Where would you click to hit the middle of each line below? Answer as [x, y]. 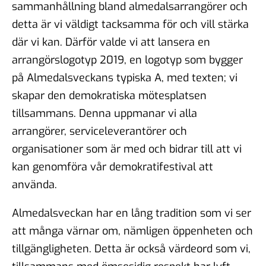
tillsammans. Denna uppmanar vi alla [104, 113]
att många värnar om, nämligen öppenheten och [132, 231]
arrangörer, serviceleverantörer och [99, 131]
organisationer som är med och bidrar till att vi [127, 149]
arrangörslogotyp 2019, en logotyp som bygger [127, 60]
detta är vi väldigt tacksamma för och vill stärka [130, 24]
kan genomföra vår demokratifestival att [113, 167]
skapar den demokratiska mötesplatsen [109, 95]
